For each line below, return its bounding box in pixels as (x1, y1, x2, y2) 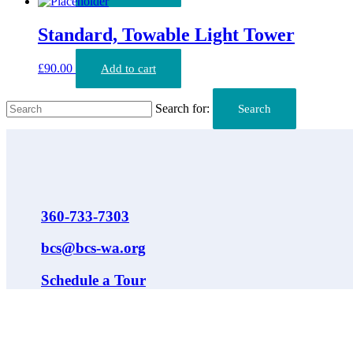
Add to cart (101, 61, 156, 75)
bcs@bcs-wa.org (41, 240, 146, 257)
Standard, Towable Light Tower (38, 24, 295, 46)
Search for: (155, 101, 210, 115)
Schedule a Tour (41, 272, 146, 289)
